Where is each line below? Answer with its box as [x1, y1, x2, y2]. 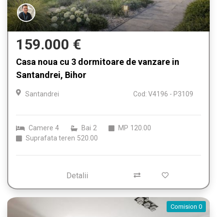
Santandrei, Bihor [16, 70, 86, 80]
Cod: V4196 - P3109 [133, 90, 193, 98]
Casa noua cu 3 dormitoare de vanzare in [16, 57, 179, 67]
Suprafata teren [26, 134, 75, 142]
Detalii [66, 171, 88, 181]
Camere [29, 124, 53, 132]
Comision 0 [170, 203, 202, 211]
